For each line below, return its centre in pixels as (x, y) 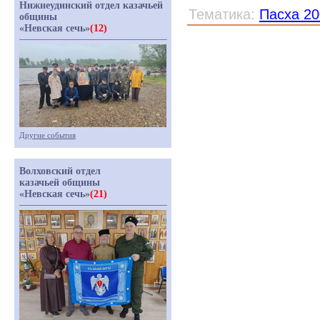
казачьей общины (60, 182)
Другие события (47, 135)
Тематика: (224, 14)
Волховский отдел (60, 171)
